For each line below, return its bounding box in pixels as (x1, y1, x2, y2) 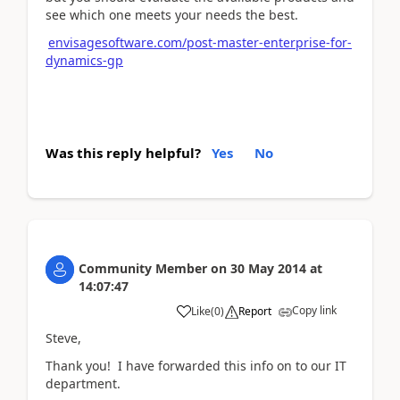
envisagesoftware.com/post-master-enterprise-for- (48, 33, 352, 51)
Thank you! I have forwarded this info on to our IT (46, 356, 346, 374)
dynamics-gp (46, 51, 123, 69)
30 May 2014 (230, 260, 306, 277)
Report (238, 304, 271, 319)
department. (46, 374, 121, 392)
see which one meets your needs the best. (46, 6, 298, 23)
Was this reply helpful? (46, 144, 201, 162)
